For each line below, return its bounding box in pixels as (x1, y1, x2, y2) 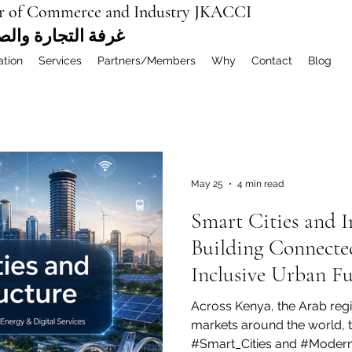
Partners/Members (97, 54, 196, 67)
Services (38, 54, 82, 67)
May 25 (191, 178, 223, 189)
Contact (251, 54, 292, 67)
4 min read (237, 178, 284, 189)
